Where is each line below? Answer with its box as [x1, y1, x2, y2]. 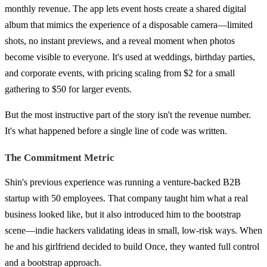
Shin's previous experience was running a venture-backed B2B [5, 176, 241, 187]
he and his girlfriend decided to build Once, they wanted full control [5, 241, 259, 252]
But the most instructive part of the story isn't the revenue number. [5, 109, 251, 120]
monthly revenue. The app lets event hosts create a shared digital [5, 3, 246, 14]
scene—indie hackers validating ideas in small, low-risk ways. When [5, 225, 262, 235]
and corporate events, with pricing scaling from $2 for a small [5, 67, 235, 78]
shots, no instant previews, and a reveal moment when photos [5, 35, 235, 46]
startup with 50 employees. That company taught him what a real [5, 193, 248, 203]
